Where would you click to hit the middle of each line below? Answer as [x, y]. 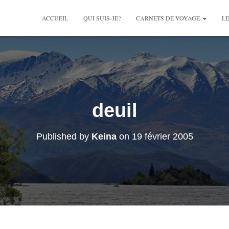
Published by [64, 137]
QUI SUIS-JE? [102, 18]
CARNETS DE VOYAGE [169, 18]
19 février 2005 [162, 137]
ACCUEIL [55, 18]
